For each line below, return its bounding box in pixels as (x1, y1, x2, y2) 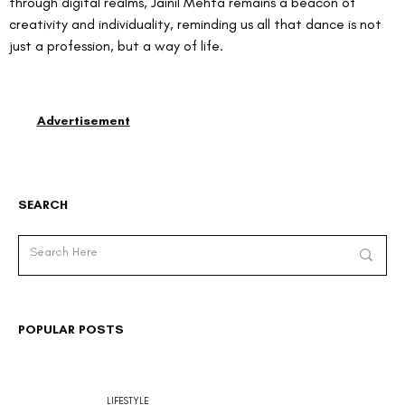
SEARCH (18, 196, 69, 212)
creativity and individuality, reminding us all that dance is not (9, 15, 385, 33)
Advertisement (36, 113, 130, 129)
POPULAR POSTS (18, 321, 125, 337)
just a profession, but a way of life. (9, 37, 223, 55)
